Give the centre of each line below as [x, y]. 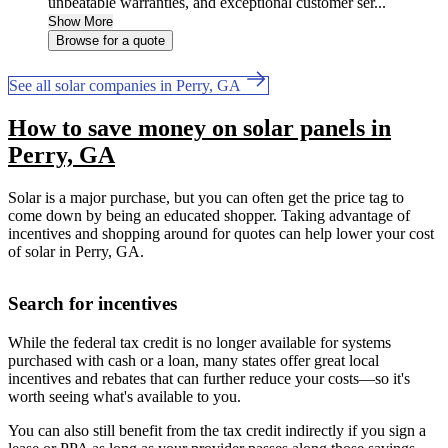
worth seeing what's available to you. [124, 396]
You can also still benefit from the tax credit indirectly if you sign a [217, 430]
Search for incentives [92, 304]
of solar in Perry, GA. [76, 252]
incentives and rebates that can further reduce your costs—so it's [209, 378]
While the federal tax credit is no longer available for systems [199, 342]
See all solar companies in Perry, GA [126, 86]
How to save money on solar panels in [199, 128]
